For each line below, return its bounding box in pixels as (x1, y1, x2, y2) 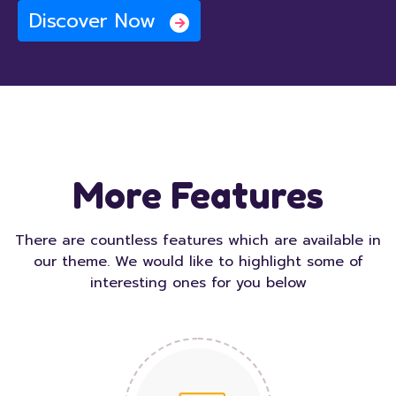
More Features (72, 174, 324, 217)
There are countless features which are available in (15, 230, 381, 252)
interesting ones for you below (89, 272, 307, 294)
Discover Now (29, 6, 163, 36)
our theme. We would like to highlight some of (33, 251, 363, 273)
